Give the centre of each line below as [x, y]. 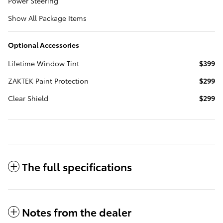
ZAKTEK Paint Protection [48, 80]
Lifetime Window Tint [44, 63]
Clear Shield [28, 98]
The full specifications [77, 166]
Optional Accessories [44, 45]
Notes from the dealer [77, 212]
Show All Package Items [47, 18]
